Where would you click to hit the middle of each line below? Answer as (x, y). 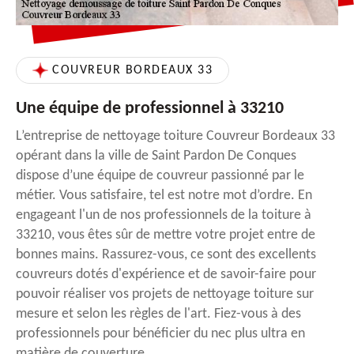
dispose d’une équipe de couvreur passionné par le (160, 176)
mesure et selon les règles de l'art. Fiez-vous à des (158, 314)
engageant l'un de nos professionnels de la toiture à (164, 216)
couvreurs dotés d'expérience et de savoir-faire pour (166, 275)
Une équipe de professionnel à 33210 (150, 109)
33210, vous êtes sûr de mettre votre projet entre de (166, 235)
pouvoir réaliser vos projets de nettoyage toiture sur (165, 295)
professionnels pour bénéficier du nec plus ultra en (160, 334)
